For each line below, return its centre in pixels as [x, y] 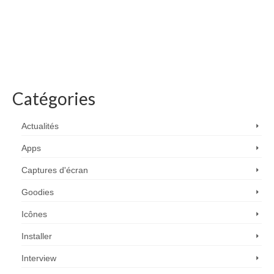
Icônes [34, 214]
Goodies [38, 192]
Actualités [40, 126]
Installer [37, 236]
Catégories [54, 98]
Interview [39, 258]
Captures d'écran [55, 170]
